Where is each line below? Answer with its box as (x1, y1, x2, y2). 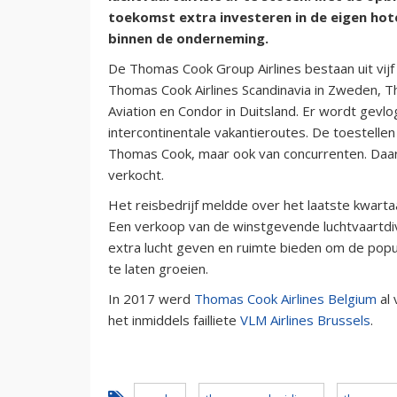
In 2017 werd (108, 289, 194, 307)
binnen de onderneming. (108, 28, 269, 47)
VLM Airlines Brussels (240, 310, 370, 329)
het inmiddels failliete (108, 310, 240, 329)
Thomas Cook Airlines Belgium (194, 289, 377, 307)
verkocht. (108, 165, 164, 183)
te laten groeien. (108, 259, 208, 277)
